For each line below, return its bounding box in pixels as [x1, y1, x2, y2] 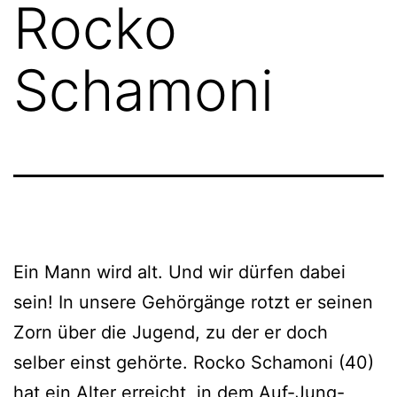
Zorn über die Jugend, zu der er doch [13, 321, 328, 343]
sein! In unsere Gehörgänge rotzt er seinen [13, 291, 373, 313]
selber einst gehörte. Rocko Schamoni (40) [13, 351, 374, 373]
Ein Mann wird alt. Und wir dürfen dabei [13, 261, 346, 283]
